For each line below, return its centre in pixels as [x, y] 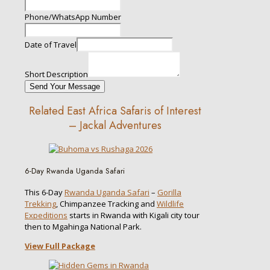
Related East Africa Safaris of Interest [115, 111]
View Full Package [60, 246]
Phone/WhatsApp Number [73, 17]
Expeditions [46, 215]
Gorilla [169, 193]
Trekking [40, 204]
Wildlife [170, 204]
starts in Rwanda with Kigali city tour [133, 215]
